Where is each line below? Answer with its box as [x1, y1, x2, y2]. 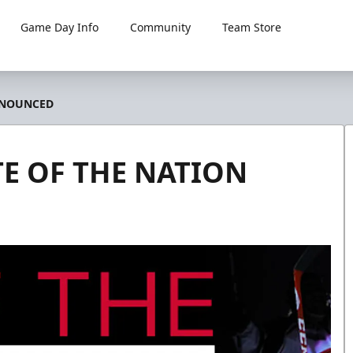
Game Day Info [20, 20, 99, 35]
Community [130, 20, 191, 35]
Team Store [222, 20, 282, 35]
